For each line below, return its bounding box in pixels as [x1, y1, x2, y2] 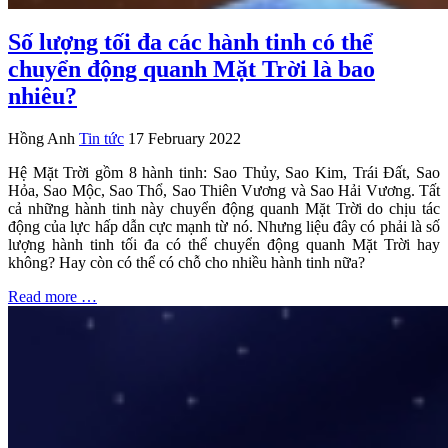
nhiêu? [8, 82, 77, 109]
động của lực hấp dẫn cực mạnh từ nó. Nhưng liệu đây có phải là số [8, 217, 440, 235]
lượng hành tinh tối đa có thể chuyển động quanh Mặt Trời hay [8, 235, 440, 253]
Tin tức [79, 129, 124, 147]
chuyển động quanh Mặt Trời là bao [8, 55, 375, 82]
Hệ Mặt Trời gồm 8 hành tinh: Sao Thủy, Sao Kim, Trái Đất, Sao [8, 163, 440, 181]
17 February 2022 [128, 129, 241, 147]
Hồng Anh [8, 129, 75, 147]
